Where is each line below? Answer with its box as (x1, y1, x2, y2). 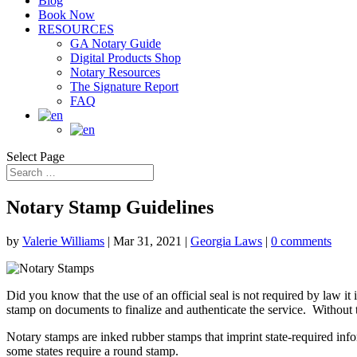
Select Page (6, 150, 65, 164)
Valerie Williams (22, 234, 104, 249)
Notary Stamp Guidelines (6, 197, 214, 218)
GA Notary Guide (70, 37, 161, 51)
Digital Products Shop (70, 51, 181, 65)
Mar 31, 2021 (113, 234, 182, 249)
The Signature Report (70, 80, 178, 94)
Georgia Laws (190, 234, 262, 249)
